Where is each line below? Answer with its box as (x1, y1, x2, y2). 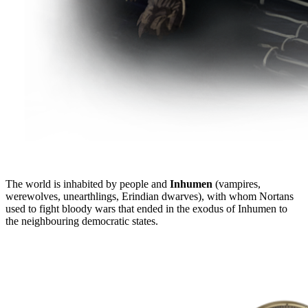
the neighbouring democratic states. (5, 215, 158, 228)
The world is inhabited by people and (5, 178, 170, 190)
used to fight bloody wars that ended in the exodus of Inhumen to (5, 203, 287, 215)
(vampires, (212, 178, 261, 190)
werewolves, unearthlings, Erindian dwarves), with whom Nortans (5, 190, 294, 203)
